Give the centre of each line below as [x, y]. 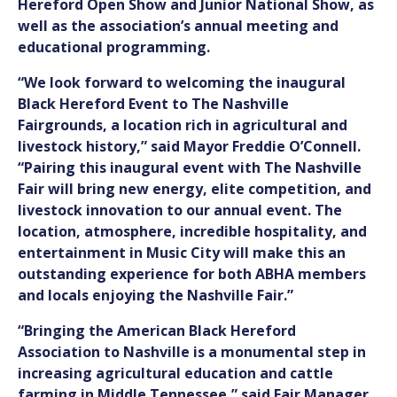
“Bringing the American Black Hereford [157, 331]
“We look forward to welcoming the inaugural [182, 83]
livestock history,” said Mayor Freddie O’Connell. [189, 147]
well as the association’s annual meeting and [178, 26]
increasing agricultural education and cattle [175, 374]
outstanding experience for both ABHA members [192, 274]
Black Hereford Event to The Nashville [153, 104]
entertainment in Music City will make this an [182, 253]
